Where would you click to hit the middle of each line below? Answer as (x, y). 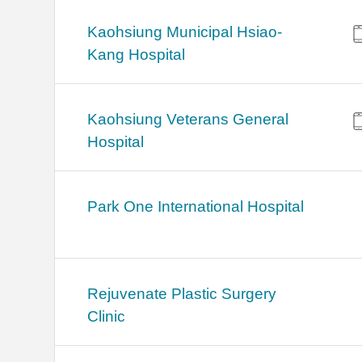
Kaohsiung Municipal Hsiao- (185, 32)
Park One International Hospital (196, 207)
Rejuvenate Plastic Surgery (182, 294)
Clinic (107, 317)
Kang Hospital (137, 55)
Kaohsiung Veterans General (188, 120)
